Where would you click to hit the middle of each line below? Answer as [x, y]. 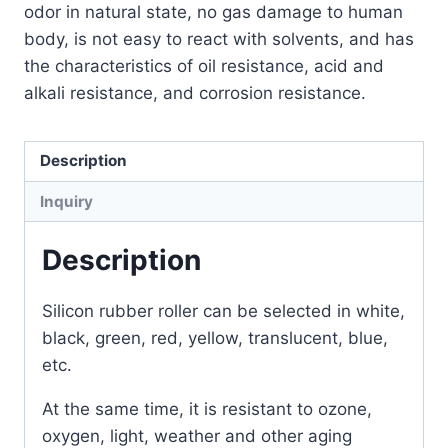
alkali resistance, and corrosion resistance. [195, 92]
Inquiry [67, 201]
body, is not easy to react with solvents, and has [219, 38]
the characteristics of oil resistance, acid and [204, 65]
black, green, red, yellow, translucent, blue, [215, 338]
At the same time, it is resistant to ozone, [207, 409]
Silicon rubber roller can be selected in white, [223, 311]
